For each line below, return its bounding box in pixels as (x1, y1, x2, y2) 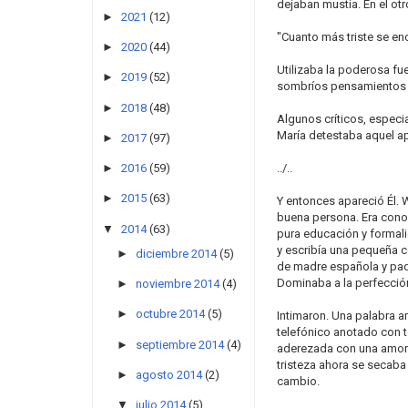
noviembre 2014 (135, 277, 219, 291)
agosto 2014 (135, 367, 202, 382)
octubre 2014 (135, 307, 205, 321)
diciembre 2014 (135, 246, 217, 260)
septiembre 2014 (135, 337, 224, 352)
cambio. (276, 374, 320, 388)
